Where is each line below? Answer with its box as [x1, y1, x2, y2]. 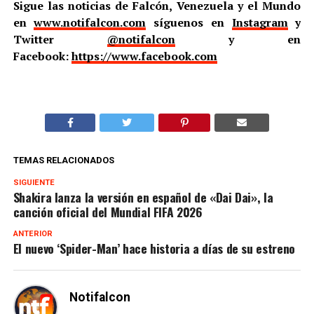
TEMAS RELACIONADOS [13, 154, 114, 165]
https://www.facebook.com [71, 48, 217, 64]
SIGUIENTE [13, 177, 55, 187]
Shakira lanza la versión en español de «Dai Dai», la [13, 187, 273, 206]
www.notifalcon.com [34, 14, 146, 30]
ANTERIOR [13, 228, 53, 238]
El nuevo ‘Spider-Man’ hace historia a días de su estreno [13, 238, 295, 257]
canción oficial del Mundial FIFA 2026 [13, 202, 203, 221]
